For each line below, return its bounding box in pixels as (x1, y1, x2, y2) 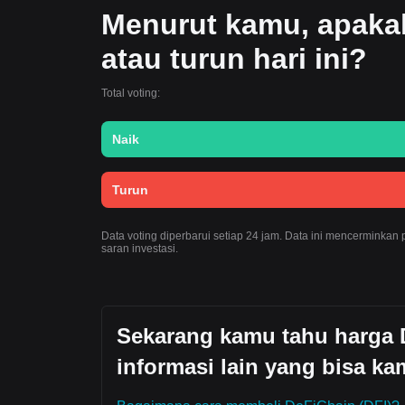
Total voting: (101, 87, 160, 99)
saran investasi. (101, 242, 178, 255)
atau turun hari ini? (101, 42, 367, 75)
